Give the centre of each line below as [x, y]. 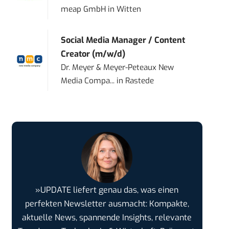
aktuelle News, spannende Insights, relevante [107, 218]
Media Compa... [88, 81]
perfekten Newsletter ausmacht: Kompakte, [107, 204]
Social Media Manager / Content [123, 40]
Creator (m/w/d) [93, 54]
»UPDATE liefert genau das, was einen [107, 190]
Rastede [140, 81]
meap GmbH [84, 9]
